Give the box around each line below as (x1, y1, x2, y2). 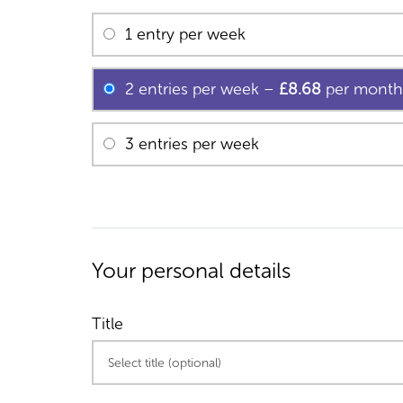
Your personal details (92, 257, 291, 283)
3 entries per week (125, 134, 259, 154)
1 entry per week (125, 24, 246, 44)
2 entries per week (125, 79, 264, 99)
